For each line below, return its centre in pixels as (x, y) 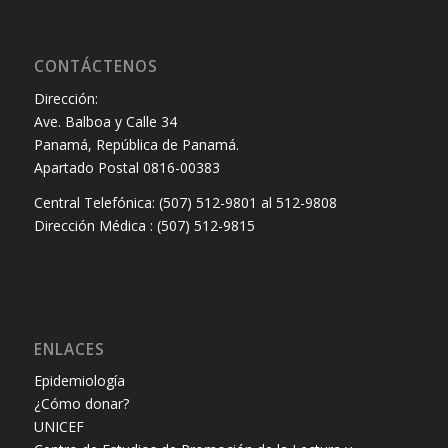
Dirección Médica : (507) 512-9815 (144, 225)
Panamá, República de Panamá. (136, 144)
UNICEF (58, 427)
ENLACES (69, 349)
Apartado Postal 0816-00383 (126, 167)
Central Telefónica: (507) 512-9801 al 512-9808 (185, 202)
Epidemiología (79, 381)
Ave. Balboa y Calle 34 (105, 121)
